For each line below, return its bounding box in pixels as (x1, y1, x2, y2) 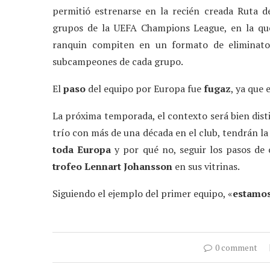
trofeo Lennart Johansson (52, 160, 172, 174)
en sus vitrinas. (172, 160, 240, 174)
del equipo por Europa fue (86, 82, 204, 96)
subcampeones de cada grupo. (52, 55, 183, 69)
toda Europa (52, 143, 111, 157)
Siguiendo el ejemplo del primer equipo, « (52, 187, 233, 201)
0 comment (215, 242, 257, 254)
